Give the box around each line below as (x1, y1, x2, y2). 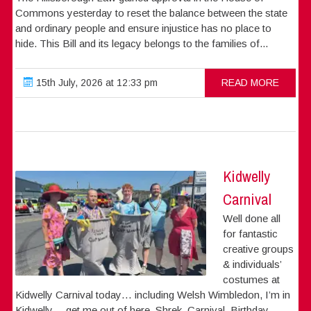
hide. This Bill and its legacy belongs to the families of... (15, 37, 269, 49)
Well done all (223, 212, 281, 224)
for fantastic (223, 227, 278, 239)
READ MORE (221, 76, 279, 88)
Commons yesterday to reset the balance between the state (15, 6, 288, 19)
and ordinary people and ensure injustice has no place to (15, 22, 272, 34)
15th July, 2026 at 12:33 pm (33, 76, 158, 88)
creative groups (223, 242, 294, 255)
